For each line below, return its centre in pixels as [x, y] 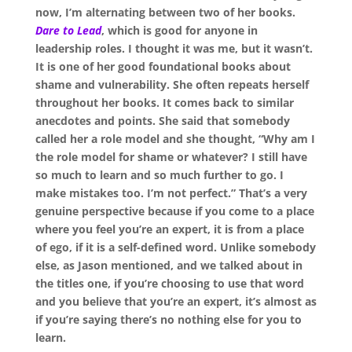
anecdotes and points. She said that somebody [162, 121]
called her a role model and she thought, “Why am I [175, 139]
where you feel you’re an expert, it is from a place [169, 229]
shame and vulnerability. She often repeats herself [172, 85]
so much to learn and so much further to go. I [159, 175]
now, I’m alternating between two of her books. [165, 13]
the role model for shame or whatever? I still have [171, 157]
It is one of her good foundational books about [163, 67]
